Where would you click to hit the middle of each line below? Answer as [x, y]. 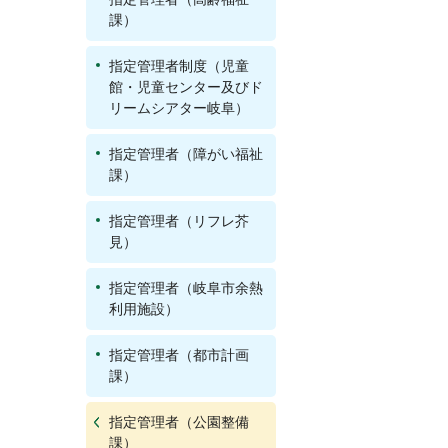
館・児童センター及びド [186, 87]
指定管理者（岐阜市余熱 [186, 288]
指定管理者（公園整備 [179, 422]
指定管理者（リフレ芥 [179, 221]
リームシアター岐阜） [179, 108]
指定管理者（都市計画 [179, 355]
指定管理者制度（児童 [179, 66]
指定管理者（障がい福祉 [186, 154]
